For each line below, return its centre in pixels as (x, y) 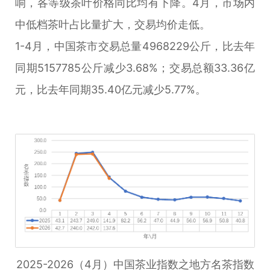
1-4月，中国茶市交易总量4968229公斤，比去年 (135, 46)
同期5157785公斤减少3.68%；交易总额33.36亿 (135, 68)
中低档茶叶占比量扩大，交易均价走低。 (113, 24)
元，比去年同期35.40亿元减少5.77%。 (111, 89)
